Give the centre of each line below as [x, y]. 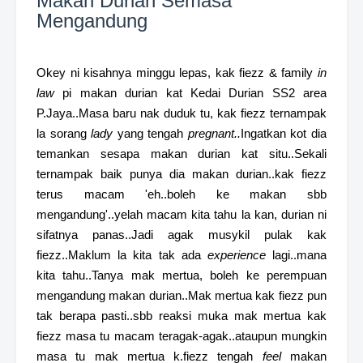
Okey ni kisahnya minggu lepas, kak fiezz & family [177, 73]
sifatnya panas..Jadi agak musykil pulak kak [181, 235]
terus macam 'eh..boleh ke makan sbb [181, 194]
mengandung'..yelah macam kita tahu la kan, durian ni [181, 215]
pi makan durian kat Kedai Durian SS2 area [190, 93]
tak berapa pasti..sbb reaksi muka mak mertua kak [181, 316]
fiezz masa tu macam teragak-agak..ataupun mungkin [181, 336]
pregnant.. [214, 134]
